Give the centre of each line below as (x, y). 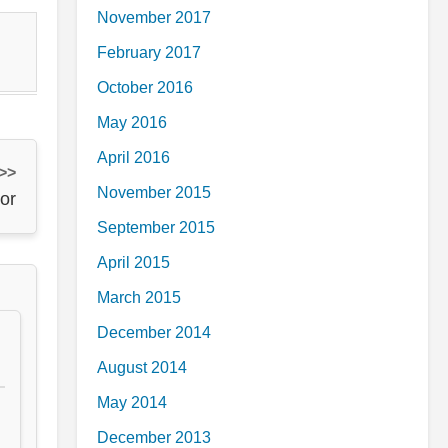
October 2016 (145, 87)
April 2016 (133, 157)
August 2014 (142, 367)
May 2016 (132, 122)
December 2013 (154, 437)
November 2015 (154, 192)
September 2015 (156, 227)
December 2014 (154, 332)
